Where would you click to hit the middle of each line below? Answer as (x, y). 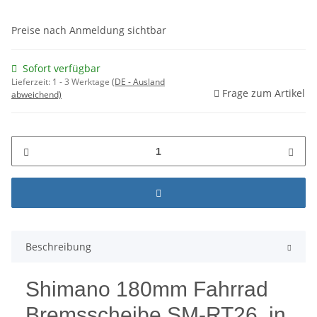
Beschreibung (58, 247)
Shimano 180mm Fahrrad (147, 289)
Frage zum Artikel (264, 93)
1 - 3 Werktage (82, 82)
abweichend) (36, 95)
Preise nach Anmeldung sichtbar (89, 30)
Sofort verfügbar (62, 69)
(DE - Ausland (138, 82)
